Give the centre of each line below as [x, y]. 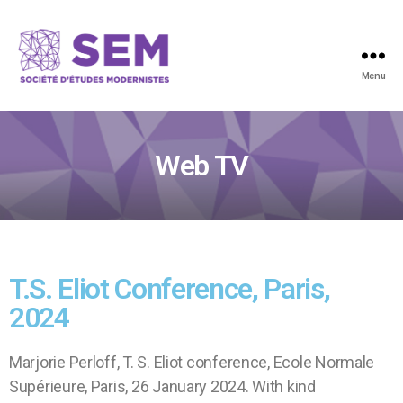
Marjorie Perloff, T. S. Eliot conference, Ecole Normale [192, 362]
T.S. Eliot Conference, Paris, [170, 289]
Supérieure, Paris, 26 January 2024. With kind [162, 386]
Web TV [201, 166]
